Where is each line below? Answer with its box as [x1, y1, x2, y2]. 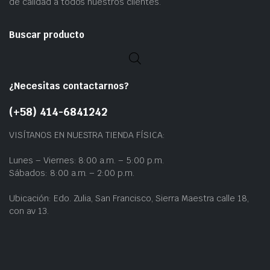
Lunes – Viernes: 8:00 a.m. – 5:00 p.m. [9, 154, 164, 166]
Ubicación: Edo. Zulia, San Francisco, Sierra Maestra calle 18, [9, 192, 250, 204]
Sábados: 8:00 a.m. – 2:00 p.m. [9, 167, 135, 178]
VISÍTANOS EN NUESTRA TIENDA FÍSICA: [9, 129, 165, 140]
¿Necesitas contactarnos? [9, 80, 129, 92]
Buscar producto [9, 29, 84, 40]
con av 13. [9, 205, 49, 216]
